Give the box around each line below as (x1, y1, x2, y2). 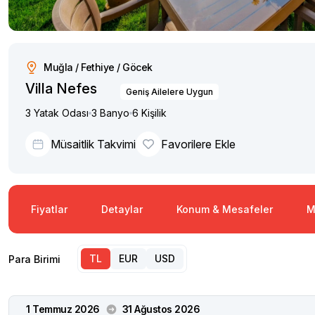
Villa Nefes (25, 80, 97, 97)
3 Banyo (91, 107, 129, 119)
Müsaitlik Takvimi (51, 137, 136, 151)
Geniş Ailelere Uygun (126, 86, 213, 97)
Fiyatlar (31, 203, 67, 215)
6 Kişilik (132, 107, 167, 119)
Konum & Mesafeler (176, 203, 273, 215)
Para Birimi (8, 252, 60, 265)
